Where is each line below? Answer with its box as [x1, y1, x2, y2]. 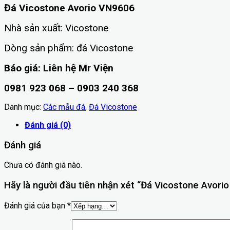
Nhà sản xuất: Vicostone [4, 22, 108, 34]
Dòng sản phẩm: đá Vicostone [4, 42, 133, 54]
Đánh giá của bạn [4, 200, 67, 210]
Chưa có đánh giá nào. [4, 160, 82, 170]
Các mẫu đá [43, 102, 85, 112]
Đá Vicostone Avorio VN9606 [4, 2, 135, 14]
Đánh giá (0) [25, 120, 71, 130]
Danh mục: [4, 102, 43, 112]
